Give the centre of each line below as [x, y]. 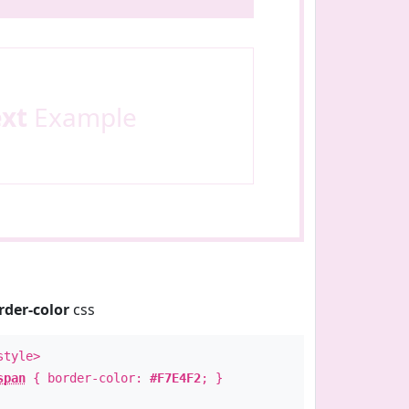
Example [82, 117]
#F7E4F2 [175, 378]
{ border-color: [87, 378]
